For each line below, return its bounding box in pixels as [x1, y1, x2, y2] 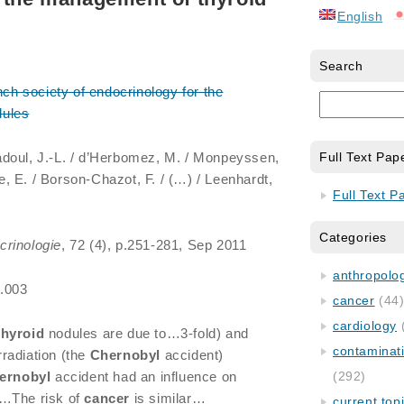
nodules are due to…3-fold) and [44, 326, 249, 341]
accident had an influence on [50, 369, 237, 384]
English [337, 9, 383, 23]
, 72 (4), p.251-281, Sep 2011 [61, 237, 247, 252]
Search [319, 59, 363, 73]
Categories [319, 230, 387, 244]
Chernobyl [89, 347, 161, 363]
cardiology [333, 318, 397, 333]
